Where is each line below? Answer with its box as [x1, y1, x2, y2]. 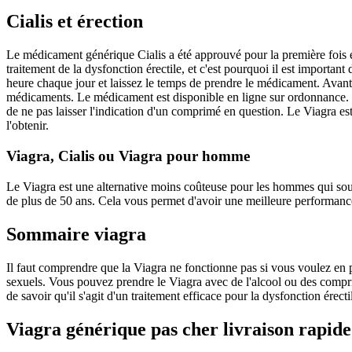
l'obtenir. [6, 119, 49, 133]
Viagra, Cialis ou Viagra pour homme [6, 148, 250, 165]
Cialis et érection [6, 11, 143, 32]
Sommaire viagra [6, 223, 146, 244]
